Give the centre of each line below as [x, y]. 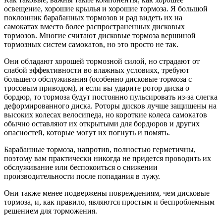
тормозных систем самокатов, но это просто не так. [91, 44]
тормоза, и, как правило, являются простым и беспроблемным [109, 202]
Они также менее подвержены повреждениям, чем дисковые [107, 193]
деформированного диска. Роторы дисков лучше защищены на [110, 106]
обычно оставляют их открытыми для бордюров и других [102, 123]
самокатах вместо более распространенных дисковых [94, 26]
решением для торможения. [51, 211]
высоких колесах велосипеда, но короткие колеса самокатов [106, 114]
